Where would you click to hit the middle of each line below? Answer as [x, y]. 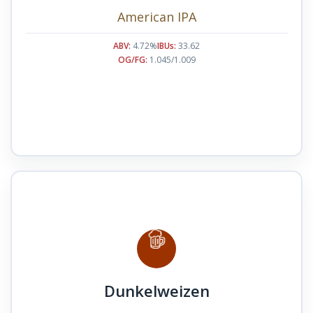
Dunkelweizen [156, 290]
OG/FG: [132, 59]
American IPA [156, 16]
